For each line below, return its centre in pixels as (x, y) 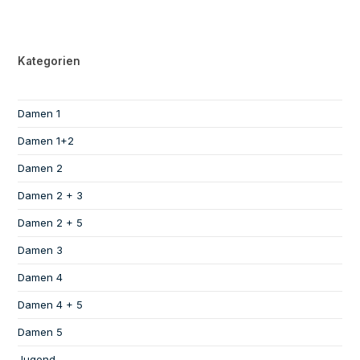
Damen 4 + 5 (51, 304)
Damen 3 (41, 250)
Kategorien (49, 61)
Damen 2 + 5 (51, 222)
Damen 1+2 (46, 140)
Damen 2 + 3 (51, 195)
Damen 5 (41, 331)
